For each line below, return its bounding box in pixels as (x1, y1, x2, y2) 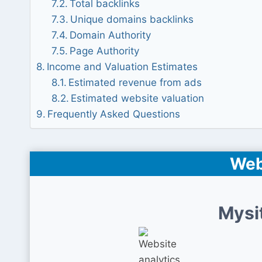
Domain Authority (69, 29, 151, 41)
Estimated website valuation (70, 92, 204, 104)
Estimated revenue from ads (68, 77, 202, 88)
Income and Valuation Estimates (47, 61, 198, 73)
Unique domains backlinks (70, 13, 194, 25)
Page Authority (69, 45, 139, 57)
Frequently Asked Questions (47, 108, 181, 120)
